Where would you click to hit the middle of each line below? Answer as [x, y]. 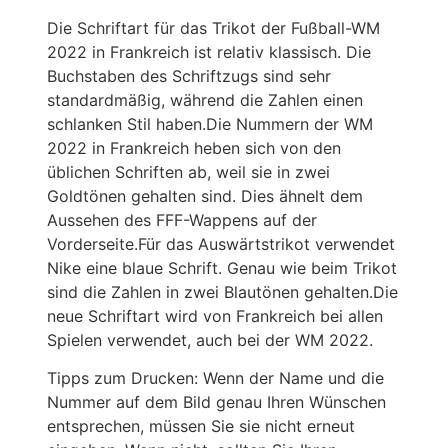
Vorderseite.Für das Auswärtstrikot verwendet [220, 243]
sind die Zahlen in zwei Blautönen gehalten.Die [222, 291]
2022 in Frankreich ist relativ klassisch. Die [208, 51]
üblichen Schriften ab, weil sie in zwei [188, 171]
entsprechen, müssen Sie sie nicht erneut [200, 426]
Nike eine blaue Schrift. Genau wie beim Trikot [221, 267]
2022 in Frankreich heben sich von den [193, 147]
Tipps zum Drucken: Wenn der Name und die [215, 378]
